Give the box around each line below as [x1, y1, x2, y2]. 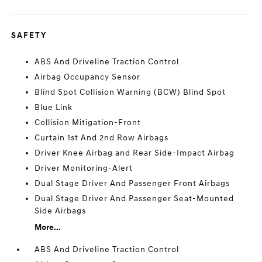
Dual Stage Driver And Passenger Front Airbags [35, 178, 230, 188]
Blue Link [35, 102, 73, 112]
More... [35, 222, 61, 232]
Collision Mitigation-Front [35, 118, 142, 127]
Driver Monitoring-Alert [35, 163, 133, 173]
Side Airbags [35, 206, 87, 216]
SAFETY [11, 30, 47, 40]
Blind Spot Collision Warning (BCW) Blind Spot [35, 87, 226, 97]
